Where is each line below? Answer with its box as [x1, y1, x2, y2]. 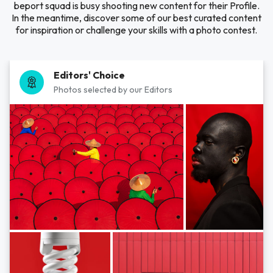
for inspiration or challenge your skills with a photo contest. [16, 24, 257, 36]
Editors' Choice [54, 69, 125, 81]
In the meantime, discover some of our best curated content [12, 12, 261, 24]
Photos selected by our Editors [54, 84, 172, 95]
